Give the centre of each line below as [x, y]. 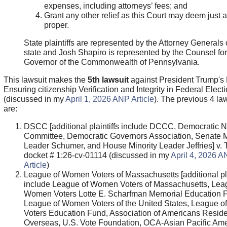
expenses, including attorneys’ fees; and [116, 6]
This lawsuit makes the [45, 80]
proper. [57, 25]
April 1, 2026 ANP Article [109, 99]
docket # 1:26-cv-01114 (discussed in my [97, 155]
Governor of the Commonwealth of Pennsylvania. [111, 62]
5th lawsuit [108, 80]
